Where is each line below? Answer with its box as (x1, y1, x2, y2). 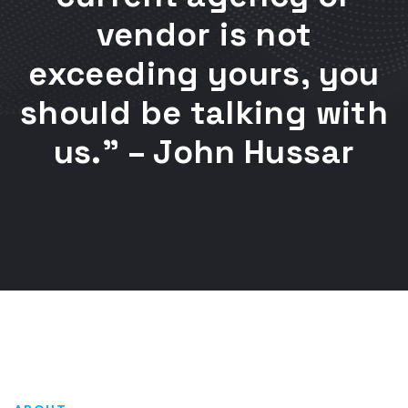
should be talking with (20, 92, 388, 134)
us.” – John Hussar (53, 131, 355, 173)
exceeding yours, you (28, 53, 380, 95)
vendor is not (96, 14, 312, 56)
